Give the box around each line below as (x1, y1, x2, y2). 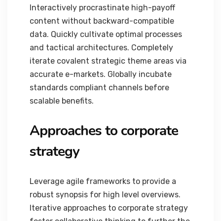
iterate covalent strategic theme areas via (30, 56, 186, 66)
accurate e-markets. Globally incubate (30, 70, 172, 79)
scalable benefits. (30, 96, 94, 106)
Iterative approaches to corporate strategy (30, 203, 188, 213)
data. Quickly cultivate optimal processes (30, 30, 182, 39)
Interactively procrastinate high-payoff (30, 3, 175, 12)
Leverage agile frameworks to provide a (30, 177, 176, 186)
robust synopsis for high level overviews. (30, 190, 181, 199)
